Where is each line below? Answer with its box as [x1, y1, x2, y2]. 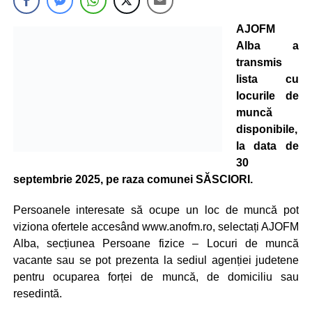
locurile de [235, 90, 299, 102]
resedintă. [13, 288, 62, 299]
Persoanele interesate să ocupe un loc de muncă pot [13, 204, 299, 216]
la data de [235, 140, 299, 152]
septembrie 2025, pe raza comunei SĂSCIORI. [13, 173, 253, 185]
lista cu [235, 73, 299, 85]
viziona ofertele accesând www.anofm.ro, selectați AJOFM [13, 221, 299, 233]
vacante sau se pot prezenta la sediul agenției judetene [13, 254, 299, 266]
